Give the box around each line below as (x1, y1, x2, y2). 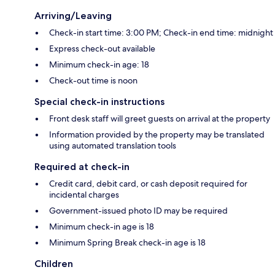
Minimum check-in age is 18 (49, 221, 154, 233)
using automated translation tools (49, 140, 176, 152)
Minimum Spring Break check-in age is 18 (49, 237, 206, 249)
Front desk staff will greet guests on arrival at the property (49, 113, 270, 125)
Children (34, 258, 73, 270)
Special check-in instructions (34, 96, 165, 108)
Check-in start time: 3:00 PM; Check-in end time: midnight (49, 27, 273, 39)
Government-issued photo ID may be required (49, 205, 228, 217)
